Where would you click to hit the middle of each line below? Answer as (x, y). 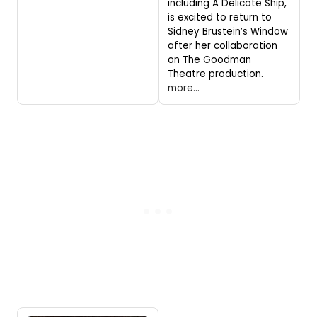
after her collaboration (223, 45)
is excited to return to (220, 17)
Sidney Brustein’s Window (228, 31)
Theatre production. (215, 74)
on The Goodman (209, 59)
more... (184, 88)
